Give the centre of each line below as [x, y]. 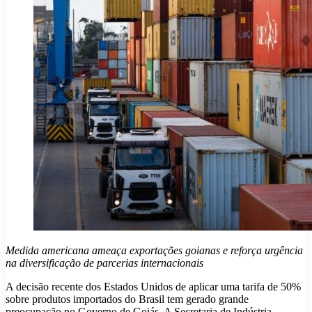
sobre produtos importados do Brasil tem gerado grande [127, 299]
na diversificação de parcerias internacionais [104, 263]
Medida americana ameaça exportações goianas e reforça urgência [154, 251]
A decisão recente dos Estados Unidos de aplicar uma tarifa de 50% [153, 287]
